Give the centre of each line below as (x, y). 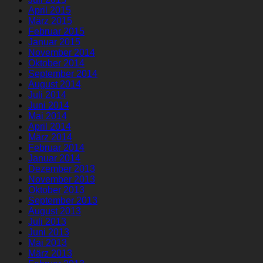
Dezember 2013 (62, 168)
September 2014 (63, 73)
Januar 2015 (54, 42)
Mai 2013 (48, 242)
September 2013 (63, 200)
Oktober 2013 (56, 190)
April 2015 (50, 10)
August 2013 (55, 211)
